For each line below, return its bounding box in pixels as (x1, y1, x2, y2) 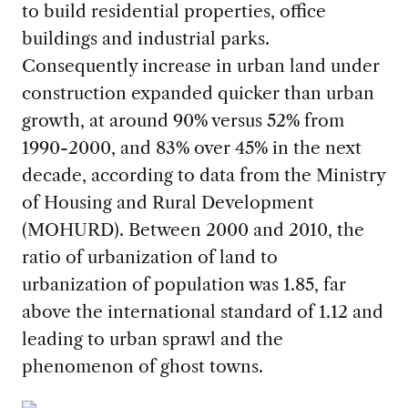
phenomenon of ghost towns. (21, 355, 263, 378)
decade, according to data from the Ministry (21, 164, 385, 187)
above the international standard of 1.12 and (21, 301, 383, 323)
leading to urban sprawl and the (21, 328, 283, 351)
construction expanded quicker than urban (21, 82, 374, 105)
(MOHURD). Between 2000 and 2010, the (21, 219, 364, 241)
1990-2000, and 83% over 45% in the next (21, 137, 362, 159)
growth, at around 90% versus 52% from (21, 109, 344, 132)
